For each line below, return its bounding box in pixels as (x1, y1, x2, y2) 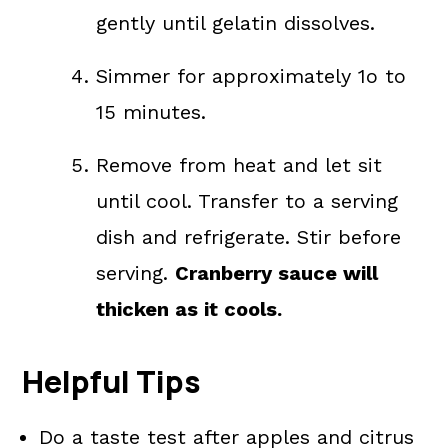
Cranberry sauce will (175, 261, 379, 285)
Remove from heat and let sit (96, 153, 383, 177)
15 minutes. (96, 100, 207, 124)
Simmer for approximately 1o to (96, 64, 407, 88)
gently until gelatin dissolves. (96, 11, 376, 35)
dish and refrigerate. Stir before (96, 225, 402, 249)
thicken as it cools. (96, 297, 283, 321)
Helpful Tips (22, 361, 202, 402)
